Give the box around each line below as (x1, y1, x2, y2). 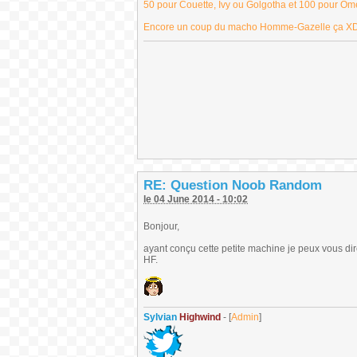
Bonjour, (143, 221, 179, 232)
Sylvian (143, 312, 177, 323)
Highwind (177, 312, 221, 323)
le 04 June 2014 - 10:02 (143, 194, 248, 205)
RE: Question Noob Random (143, 178, 322, 193)
